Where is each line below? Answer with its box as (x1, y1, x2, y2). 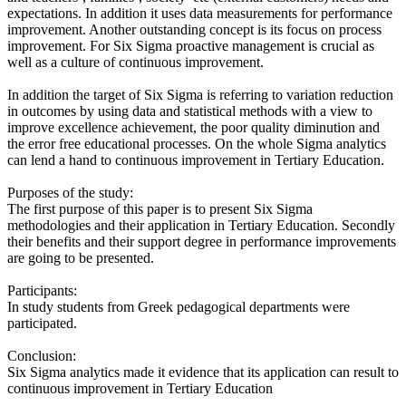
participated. (7, 314, 77, 331)
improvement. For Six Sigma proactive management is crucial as (7, 37, 374, 53)
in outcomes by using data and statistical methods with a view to (7, 102, 372, 119)
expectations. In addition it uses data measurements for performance (7, 5, 392, 21)
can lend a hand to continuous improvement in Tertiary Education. (7, 151, 384, 168)
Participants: (7, 282, 77, 298)
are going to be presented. (7, 249, 154, 266)
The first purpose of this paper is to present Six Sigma (7, 200, 313, 217)
